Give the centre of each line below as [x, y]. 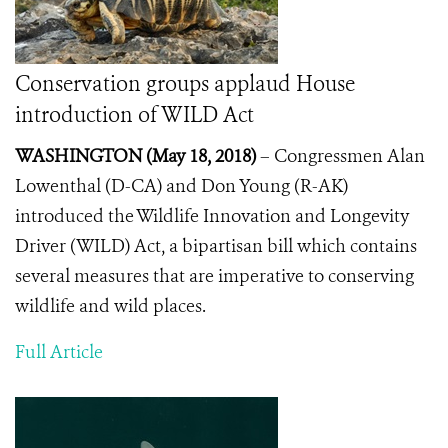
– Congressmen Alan [340, 156]
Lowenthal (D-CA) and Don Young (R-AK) [181, 186]
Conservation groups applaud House [185, 84]
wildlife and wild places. [110, 306]
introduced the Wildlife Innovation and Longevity [212, 216]
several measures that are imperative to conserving [214, 276]
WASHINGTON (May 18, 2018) [135, 156]
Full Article [59, 352]
